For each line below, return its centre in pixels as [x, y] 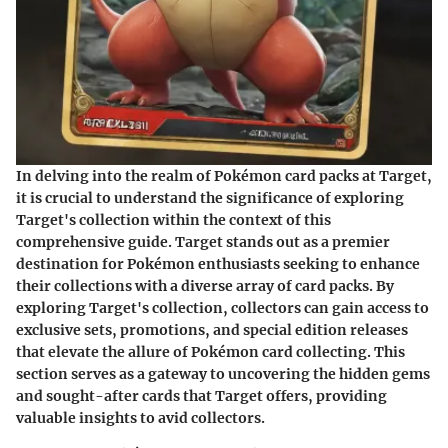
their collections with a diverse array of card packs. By [205, 286]
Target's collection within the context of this [173, 220]
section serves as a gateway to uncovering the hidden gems [223, 374]
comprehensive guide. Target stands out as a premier [203, 242]
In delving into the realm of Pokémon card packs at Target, [224, 176]
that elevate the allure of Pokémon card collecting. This [210, 352]
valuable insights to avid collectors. [140, 418]
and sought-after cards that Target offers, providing [201, 396]
